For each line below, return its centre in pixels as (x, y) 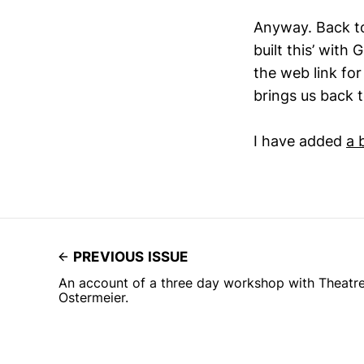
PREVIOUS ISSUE (131, 257)
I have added (300, 141)
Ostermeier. (93, 298)
